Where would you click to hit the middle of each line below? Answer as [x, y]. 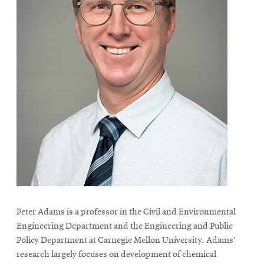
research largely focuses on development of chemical [116, 254]
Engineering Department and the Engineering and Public [125, 226]
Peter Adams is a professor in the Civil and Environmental [126, 212]
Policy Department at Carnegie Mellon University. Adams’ [126, 240]
